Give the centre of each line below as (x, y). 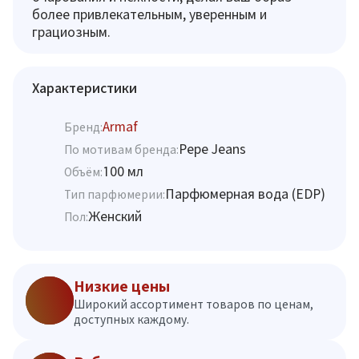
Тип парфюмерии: (115, 194)
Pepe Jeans (212, 149)
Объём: (83, 171)
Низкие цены (122, 286)
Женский (115, 216)
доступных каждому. (131, 319)
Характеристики (85, 88)
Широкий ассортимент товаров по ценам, (194, 304)
